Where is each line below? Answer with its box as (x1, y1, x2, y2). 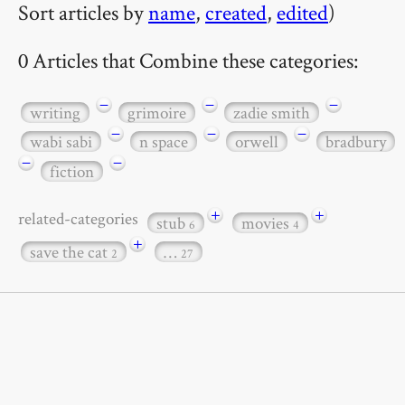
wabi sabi (30, 130, 92, 154)
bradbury (325, 130, 386, 154)
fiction (50, 159, 94, 183)
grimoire (127, 100, 186, 124)
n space (139, 130, 188, 154)
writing (30, 100, 80, 124)
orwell (235, 130, 278, 154)
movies (241, 211, 293, 234)
